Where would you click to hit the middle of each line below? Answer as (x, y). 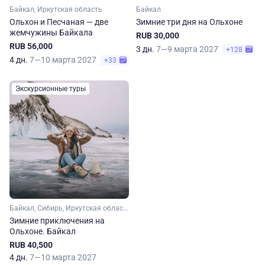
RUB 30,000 (158, 35)
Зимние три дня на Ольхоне (189, 22)
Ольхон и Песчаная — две (59, 22)
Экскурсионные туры (51, 89)
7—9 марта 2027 (188, 49)
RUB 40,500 (31, 245)
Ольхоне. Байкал (43, 231)
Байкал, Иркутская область (56, 9)
